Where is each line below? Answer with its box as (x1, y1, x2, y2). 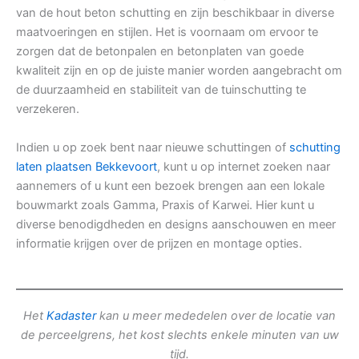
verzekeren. (16, 102, 79, 117)
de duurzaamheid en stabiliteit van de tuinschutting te (16, 83, 306, 98)
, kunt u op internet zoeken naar (157, 159, 330, 175)
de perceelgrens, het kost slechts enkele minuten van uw (20, 328, 339, 343)
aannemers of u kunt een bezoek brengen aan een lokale (16, 179, 325, 194)
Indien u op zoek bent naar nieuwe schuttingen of (16, 140, 289, 155)
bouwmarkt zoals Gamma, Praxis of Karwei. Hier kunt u (16, 198, 314, 213)
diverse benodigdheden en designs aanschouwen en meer (16, 217, 336, 232)
